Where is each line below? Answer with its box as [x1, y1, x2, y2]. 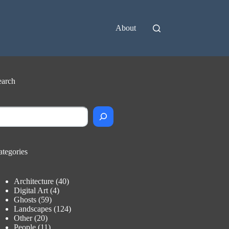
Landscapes [14, 204, 52, 213]
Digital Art [14, 186, 49, 195]
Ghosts [14, 195, 37, 204]
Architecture [14, 177, 54, 186]
